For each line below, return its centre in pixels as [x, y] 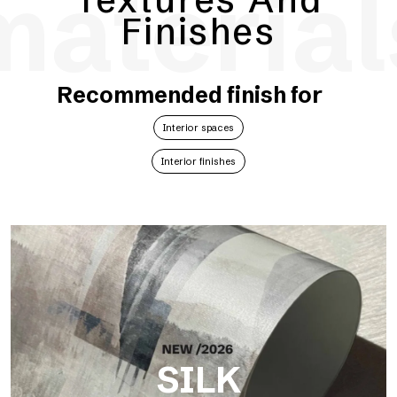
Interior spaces [198, 128]
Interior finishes [198, 161]
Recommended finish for [190, 95]
